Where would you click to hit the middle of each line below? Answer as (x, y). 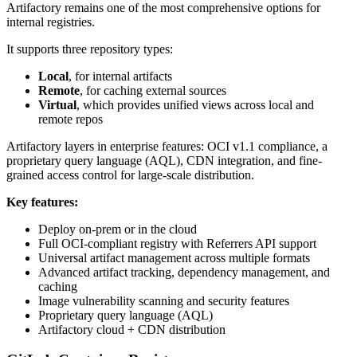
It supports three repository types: (90, 49)
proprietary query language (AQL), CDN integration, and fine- (164, 160)
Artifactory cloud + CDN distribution (132, 329)
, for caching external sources (153, 90)
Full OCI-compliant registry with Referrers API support (177, 243)
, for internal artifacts (120, 76)
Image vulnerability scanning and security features (164, 300)
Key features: (42, 202)
